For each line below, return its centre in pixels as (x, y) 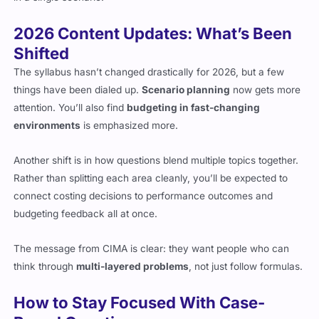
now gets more (266, 80)
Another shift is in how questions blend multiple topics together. (156, 151)
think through (45, 257)
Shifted (42, 43)
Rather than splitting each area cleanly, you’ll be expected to (151, 168)
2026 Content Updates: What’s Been (153, 23)
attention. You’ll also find (70, 98)
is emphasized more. (130, 116)
